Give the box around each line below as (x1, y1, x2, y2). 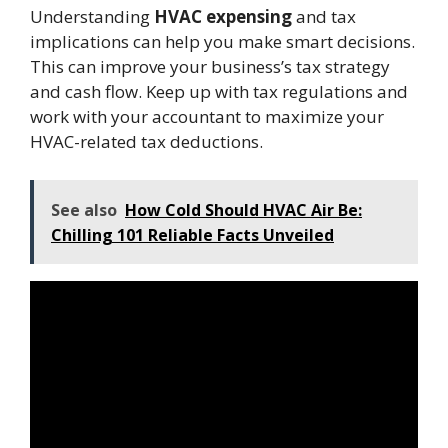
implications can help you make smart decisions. (30, 30, 415, 54)
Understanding (30, 5, 154, 29)
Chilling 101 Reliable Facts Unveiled (51, 223, 334, 246)
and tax (292, 5, 356, 29)
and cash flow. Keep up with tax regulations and (30, 80, 408, 104)
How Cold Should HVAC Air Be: (125, 198, 362, 221)
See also (51, 198, 117, 221)
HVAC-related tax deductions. (30, 130, 263, 154)
